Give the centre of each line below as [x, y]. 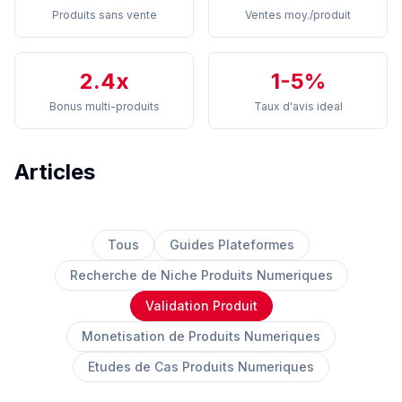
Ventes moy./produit [298, 15]
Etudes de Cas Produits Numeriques [201, 367]
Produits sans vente [104, 15]
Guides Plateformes [232, 245]
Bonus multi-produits [104, 106]
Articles [55, 172]
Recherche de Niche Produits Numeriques [201, 275]
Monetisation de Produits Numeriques [201, 336]
